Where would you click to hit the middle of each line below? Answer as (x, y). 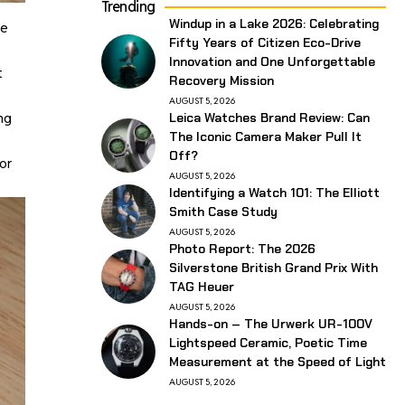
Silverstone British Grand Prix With (273, 267)
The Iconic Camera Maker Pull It (265, 136)
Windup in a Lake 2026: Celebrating (273, 23)
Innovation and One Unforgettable (272, 61)
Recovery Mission (221, 80)
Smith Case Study (223, 211)
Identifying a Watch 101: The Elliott (274, 192)
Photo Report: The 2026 (242, 248)
